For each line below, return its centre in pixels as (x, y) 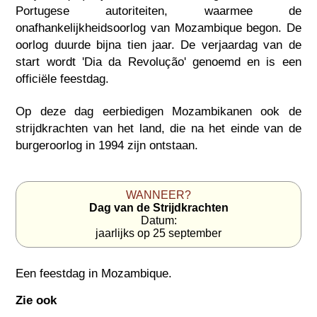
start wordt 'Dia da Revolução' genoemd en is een (158, 62)
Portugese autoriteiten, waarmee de (158, 11)
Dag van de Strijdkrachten (158, 207)
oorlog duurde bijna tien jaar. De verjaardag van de (158, 45)
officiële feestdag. (63, 79)
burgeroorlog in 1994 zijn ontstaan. (107, 145)
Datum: (158, 220)
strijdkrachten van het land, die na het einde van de (158, 128)
